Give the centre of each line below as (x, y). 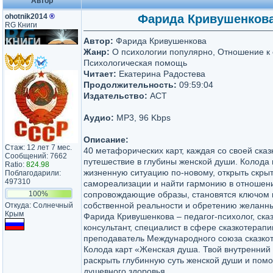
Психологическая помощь (135, 63)
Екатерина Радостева (161, 74)
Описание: (106, 140)
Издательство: (115, 96)
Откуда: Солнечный (39, 205)
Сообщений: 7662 (36, 156)
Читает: (100, 74)
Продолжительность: (130, 85)
